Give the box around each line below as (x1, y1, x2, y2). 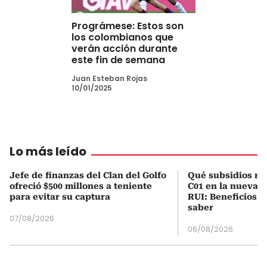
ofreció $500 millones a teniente (10, 181, 152, 191)
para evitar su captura (10, 191, 110, 201)
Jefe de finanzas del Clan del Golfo (10, 170, 166, 180)
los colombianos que (72, 30, 173, 44)
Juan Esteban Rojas (72, 73, 147, 83)
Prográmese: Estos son (72, 18, 184, 33)
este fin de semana (72, 52, 165, 67)
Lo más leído (10, 142, 86, 160)
